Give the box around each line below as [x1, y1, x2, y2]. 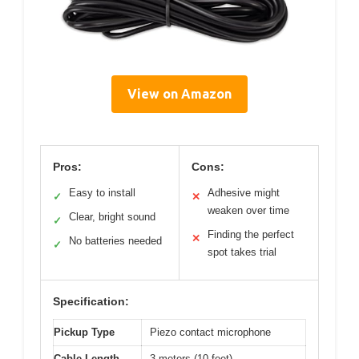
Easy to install [69, 186, 135, 199]
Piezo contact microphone [150, 325, 271, 338]
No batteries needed [69, 234, 162, 247]
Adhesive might [208, 186, 280, 199]
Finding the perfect [208, 228, 294, 240]
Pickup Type [54, 325, 115, 338]
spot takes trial [208, 245, 276, 258]
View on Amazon [127, 86, 232, 101]
